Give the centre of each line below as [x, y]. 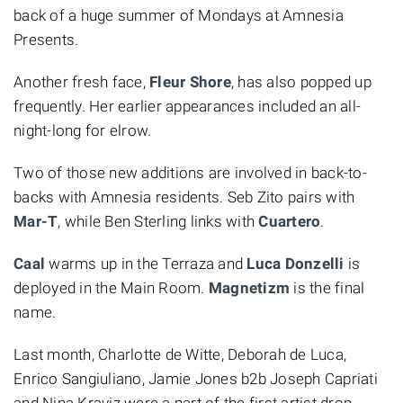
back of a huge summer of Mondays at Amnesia [179, 15]
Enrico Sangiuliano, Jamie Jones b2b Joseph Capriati [196, 378]
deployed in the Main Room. [111, 287]
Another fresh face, [81, 81]
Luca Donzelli [296, 263]
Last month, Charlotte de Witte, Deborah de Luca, [180, 354]
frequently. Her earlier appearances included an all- [187, 106]
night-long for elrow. [83, 130]
